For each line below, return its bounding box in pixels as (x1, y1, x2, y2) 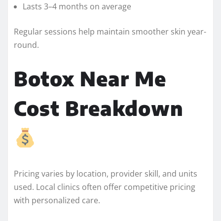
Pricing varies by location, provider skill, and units (14, 168, 197, 179)
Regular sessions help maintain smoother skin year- (14, 26, 206, 37)
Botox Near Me (14, 66, 166, 91)
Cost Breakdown (14, 95, 184, 120)
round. (14, 39, 39, 50)
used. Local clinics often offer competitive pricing (14, 181, 195, 192)
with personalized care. (14, 194, 100, 206)
